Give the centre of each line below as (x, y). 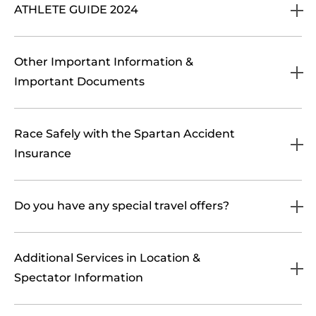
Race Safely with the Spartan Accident (124, 134)
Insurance (43, 153)
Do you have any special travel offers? (122, 206)
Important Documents (79, 81)
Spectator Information (79, 278)
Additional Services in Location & (107, 258)
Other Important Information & (104, 62)
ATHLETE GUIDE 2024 (76, 10)
